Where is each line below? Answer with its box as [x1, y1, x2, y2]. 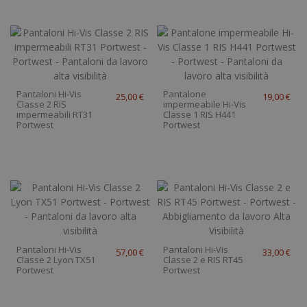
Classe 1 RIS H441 [162, 108, 236, 121]
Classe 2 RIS [16, 97, 67, 110]
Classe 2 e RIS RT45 [162, 253, 243, 266]
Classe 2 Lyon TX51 [16, 253, 96, 266]
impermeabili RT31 [16, 108, 93, 121]
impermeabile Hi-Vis [162, 97, 246, 110]
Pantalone [162, 87, 206, 100]
